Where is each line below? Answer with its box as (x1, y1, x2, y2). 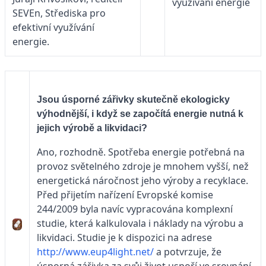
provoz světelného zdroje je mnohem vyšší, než (37, 159, 249, 173)
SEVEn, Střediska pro (12, 6, 106, 20)
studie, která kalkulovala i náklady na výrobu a (37, 216, 243, 230)
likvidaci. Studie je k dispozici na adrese (37, 230, 212, 244)
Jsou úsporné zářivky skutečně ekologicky (37, 94, 230, 104)
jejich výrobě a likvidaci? (37, 122, 147, 133)
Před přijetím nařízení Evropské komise (37, 188, 213, 201)
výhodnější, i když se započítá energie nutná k (37, 108, 243, 119)
